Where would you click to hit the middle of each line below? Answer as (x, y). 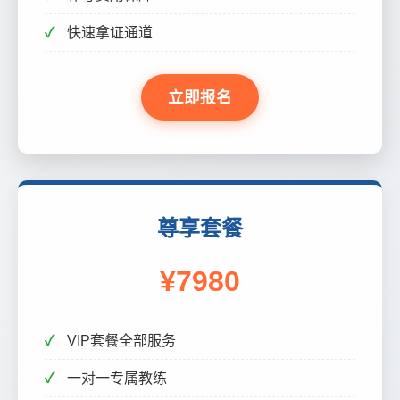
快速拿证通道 (110, 33)
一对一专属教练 (117, 378)
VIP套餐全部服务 (121, 341)
